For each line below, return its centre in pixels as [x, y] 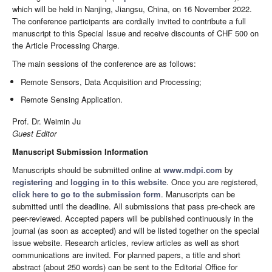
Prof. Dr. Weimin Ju [46, 121]
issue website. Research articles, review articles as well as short [126, 242]
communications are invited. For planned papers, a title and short [126, 254]
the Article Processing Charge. [66, 46]
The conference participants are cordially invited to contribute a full [129, 21]
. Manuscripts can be [198, 194]
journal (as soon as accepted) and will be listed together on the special [136, 230]
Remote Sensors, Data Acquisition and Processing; [111, 82]
